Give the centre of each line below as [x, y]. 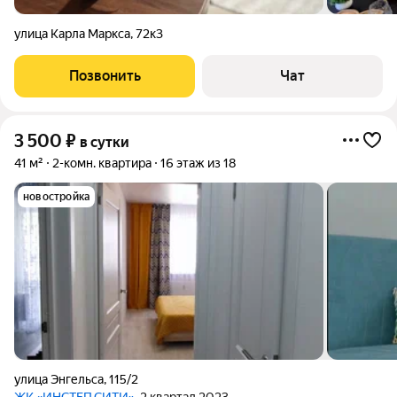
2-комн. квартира [102, 163]
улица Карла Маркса [72, 34]
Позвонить [105, 76]
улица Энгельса [59, 379]
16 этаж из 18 [198, 163]
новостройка [57, 197]
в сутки [105, 142]
